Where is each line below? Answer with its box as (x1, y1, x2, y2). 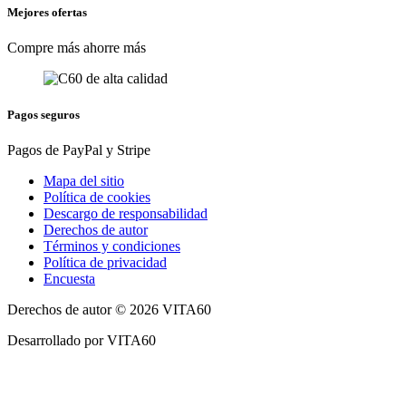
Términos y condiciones (43, 237, 180, 254)
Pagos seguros (7, 107, 80, 121)
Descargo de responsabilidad (43, 205, 208, 221)
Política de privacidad (43, 254, 167, 270)
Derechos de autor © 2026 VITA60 (7, 301, 211, 317)
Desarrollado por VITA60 (7, 332, 156, 348)
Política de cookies (43, 188, 150, 205)
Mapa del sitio (43, 172, 124, 188)
